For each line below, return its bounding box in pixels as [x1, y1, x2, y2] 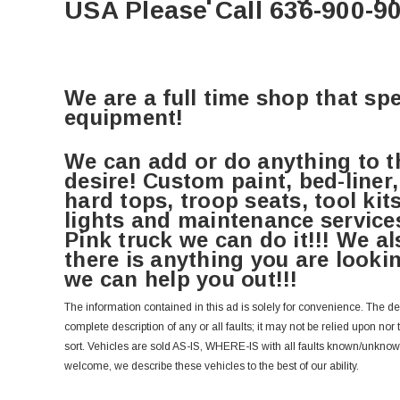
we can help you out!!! [64, 267, 298, 292]
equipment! [64, 105, 184, 130]
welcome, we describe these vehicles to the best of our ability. [64, 360, 359, 373]
